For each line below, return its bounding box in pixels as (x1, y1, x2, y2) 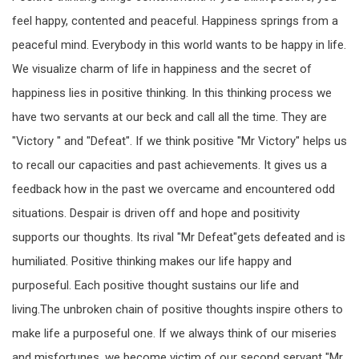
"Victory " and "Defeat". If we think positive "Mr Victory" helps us (12, 134, 347, 149)
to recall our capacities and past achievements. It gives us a (12, 158, 327, 173)
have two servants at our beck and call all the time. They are (12, 110, 327, 125)
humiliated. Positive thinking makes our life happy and (12, 254, 292, 269)
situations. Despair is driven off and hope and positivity (12, 206, 300, 221)
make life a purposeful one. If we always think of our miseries (12, 326, 337, 341)
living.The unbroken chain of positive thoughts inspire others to (12, 302, 343, 317)
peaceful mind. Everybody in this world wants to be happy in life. (12, 38, 346, 53)
